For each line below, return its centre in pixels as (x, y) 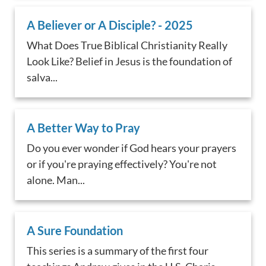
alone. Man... (56, 180)
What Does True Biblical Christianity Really (127, 45)
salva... (42, 77)
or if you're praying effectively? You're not (122, 164)
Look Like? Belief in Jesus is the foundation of (130, 61)
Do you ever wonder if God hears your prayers (132, 148)
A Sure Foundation (75, 230)
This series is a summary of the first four (118, 250)
